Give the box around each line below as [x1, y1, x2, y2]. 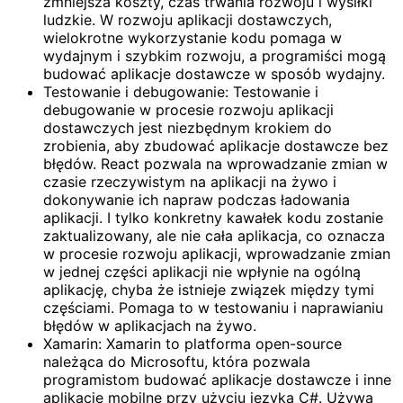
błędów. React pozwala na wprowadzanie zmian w [43, 155, 388, 174]
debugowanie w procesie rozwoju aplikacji [43, 101, 334, 120]
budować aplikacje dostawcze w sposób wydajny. [43, 65, 385, 84]
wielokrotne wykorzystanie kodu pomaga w [43, 29, 342, 48]
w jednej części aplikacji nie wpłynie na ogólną [43, 263, 361, 282]
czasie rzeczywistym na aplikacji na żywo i [43, 173, 336, 192]
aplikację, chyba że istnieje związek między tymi [43, 281, 374, 300]
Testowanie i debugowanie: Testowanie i [43, 83, 318, 102]
